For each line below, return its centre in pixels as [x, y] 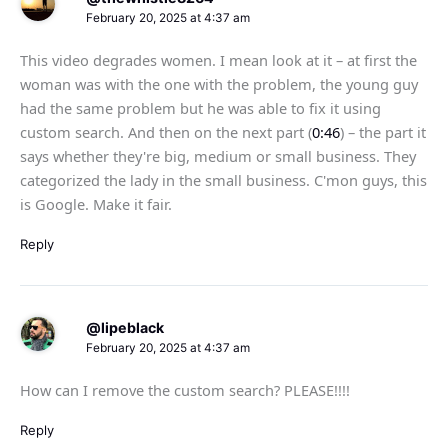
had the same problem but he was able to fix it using [200, 108]
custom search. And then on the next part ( [166, 132]
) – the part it [383, 132]
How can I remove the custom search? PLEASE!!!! [185, 390]
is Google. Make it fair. [96, 204]
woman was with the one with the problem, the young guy [219, 84]
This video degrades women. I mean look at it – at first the [218, 60]
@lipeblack [124, 327]
